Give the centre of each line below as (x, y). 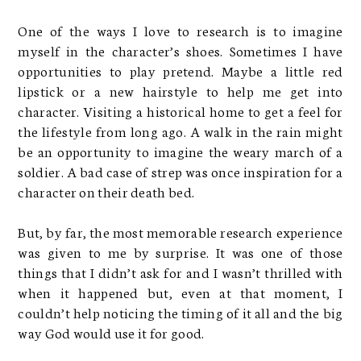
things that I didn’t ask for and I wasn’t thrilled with (180, 271)
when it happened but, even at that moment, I (180, 291)
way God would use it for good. (111, 332)
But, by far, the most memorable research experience (180, 231)
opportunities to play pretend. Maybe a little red (180, 70)
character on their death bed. (106, 191)
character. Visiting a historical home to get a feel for (180, 110)
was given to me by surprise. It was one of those (180, 251)
